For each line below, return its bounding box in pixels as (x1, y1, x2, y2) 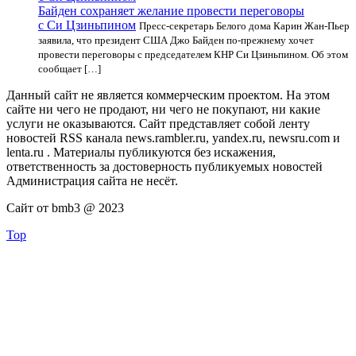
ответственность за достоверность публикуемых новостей (6, 160, 323, 173)
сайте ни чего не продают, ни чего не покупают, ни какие (6, 103, 320, 116)
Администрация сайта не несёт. (6, 174, 178, 188)
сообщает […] (38, 63, 101, 75)
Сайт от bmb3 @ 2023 (6, 201, 124, 215)
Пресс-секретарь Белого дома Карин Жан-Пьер (139, 20, 350, 32)
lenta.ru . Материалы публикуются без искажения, (6, 145, 276, 159)
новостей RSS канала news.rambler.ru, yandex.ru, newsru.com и (6, 131, 340, 145)
